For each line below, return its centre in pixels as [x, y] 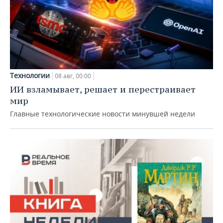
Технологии [30, 75]
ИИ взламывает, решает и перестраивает [103, 89]
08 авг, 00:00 [73, 76]
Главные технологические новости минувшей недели [103, 113]
